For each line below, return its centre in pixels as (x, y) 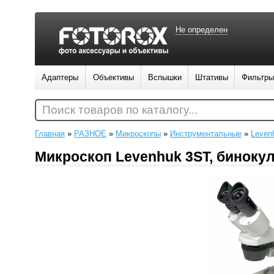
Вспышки (165, 77)
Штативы (212, 77)
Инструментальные (206, 134)
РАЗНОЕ (90, 134)
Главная (50, 134)
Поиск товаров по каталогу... (120, 110)
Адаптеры (60, 77)
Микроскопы (138, 134)
